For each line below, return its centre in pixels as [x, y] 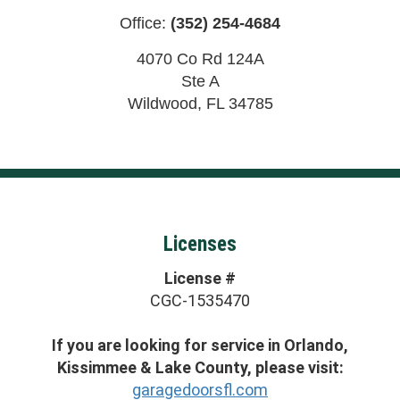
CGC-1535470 [200, 300]
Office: [145, 23]
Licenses [200, 245]
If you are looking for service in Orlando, [200, 345]
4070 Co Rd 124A [200, 58]
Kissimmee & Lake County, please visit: [200, 367]
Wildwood [162, 103]
